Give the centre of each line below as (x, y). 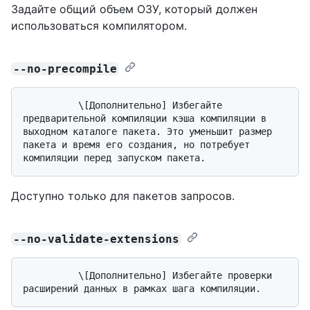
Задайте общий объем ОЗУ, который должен (134, 9)
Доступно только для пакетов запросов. (123, 195)
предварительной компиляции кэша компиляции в (145, 118)
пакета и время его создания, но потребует (136, 144)
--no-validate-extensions (97, 239)
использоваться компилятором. (99, 25)
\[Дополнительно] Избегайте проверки (51, 275)
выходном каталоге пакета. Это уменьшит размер (147, 131)
